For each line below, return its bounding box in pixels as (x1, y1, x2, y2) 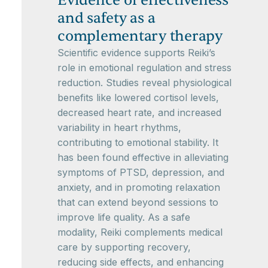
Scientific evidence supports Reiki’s (57, 47, 215, 59)
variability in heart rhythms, (57, 121, 181, 133)
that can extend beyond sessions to (57, 196, 218, 208)
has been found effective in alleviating (57, 151, 229, 163)
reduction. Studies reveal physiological (57, 77, 232, 89)
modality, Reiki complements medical (57, 226, 223, 238)
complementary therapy (57, 27, 223, 45)
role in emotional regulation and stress (57, 62, 232, 74)
